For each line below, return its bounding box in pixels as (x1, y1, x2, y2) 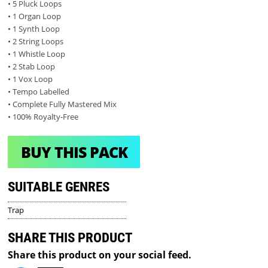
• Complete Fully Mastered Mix (8, 99, 117, 110)
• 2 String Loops (8, 36, 64, 47)
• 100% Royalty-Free (8, 111, 79, 123)
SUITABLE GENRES (8, 179, 110, 196)
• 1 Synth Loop (8, 23, 60, 35)
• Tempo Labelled (8, 86, 70, 98)
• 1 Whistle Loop (8, 48, 66, 60)
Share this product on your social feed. (8, 248, 192, 261)
